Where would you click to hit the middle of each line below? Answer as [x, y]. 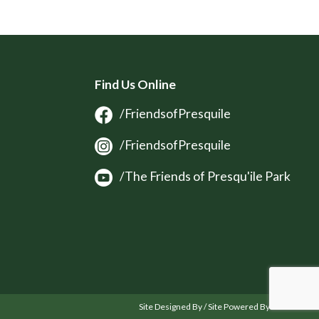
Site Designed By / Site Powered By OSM [215, 306]
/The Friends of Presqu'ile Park [205, 176]
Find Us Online [135, 84]
